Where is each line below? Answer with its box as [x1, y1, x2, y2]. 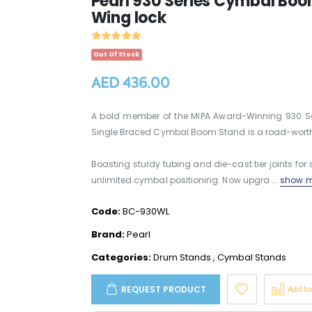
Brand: [91, 228, 127, 242]
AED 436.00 [91, 74, 170, 93]
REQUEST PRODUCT [120, 283, 206, 295]
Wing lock [91, 7, 166, 29]
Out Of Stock [93, 50, 140, 59]
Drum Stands [153, 251, 211, 265]
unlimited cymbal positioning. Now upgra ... [91, 174, 281, 187]
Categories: [91, 251, 153, 265]
